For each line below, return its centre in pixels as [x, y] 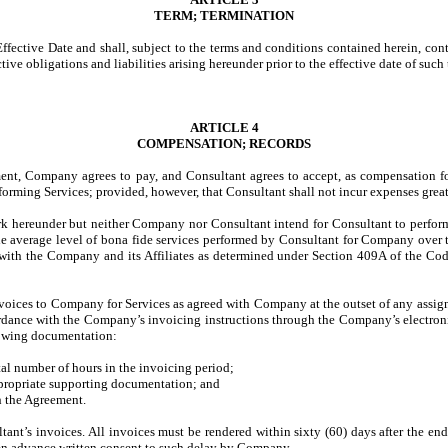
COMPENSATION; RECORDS [224, 143]
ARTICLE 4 [224, 127]
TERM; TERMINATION [224, 15]
